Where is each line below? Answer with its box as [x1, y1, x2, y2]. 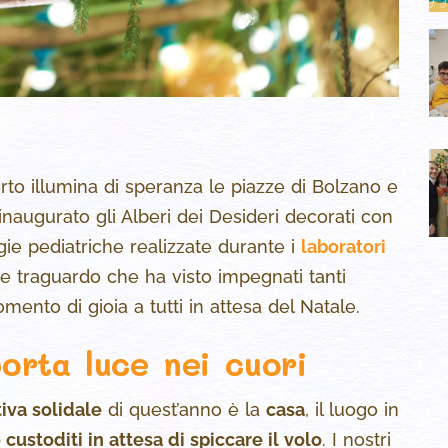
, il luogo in [305, 399, 399, 421]
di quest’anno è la [102, 399, 266, 421]
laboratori [301, 236, 386, 258]
